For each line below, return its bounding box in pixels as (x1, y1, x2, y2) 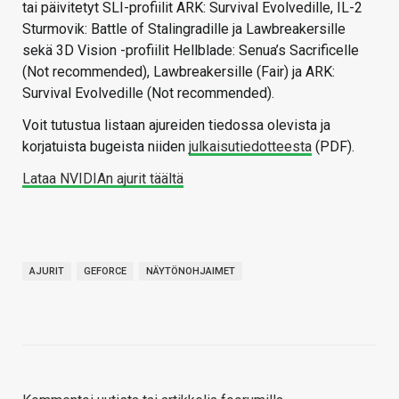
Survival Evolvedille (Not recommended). (22, 84, 274, 102)
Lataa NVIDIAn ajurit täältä (22, 169, 183, 187)
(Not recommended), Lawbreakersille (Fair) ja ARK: (22, 62, 335, 80)
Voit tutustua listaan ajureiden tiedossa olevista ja (22, 116, 330, 134)
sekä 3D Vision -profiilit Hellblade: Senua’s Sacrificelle (22, 41, 359, 59)
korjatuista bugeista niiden (22, 137, 189, 155)
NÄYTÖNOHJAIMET (146, 265, 235, 277)
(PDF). (312, 137, 354, 155)
